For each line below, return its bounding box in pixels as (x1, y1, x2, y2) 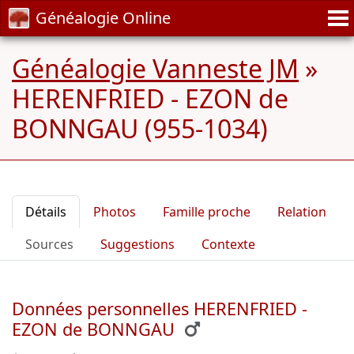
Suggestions (100, 235, 175, 253)
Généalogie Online (36, 7, 171, 28)
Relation (277, 203, 326, 220)
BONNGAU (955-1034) (12, 111, 268, 145)
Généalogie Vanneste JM (12, 51, 299, 85)
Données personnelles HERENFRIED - (12, 297, 307, 320)
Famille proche (163, 203, 250, 220)
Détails (25, 203, 66, 220)
